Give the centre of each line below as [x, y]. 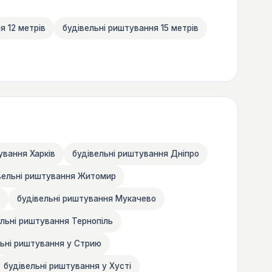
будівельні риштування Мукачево [87, 198]
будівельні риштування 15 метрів [131, 28]
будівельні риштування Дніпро [136, 153]
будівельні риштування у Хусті [67, 266]
